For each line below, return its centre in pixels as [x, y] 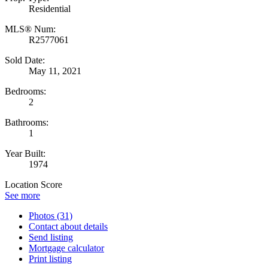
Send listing [51, 237]
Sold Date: [25, 60]
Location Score [33, 184]
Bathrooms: [27, 122]
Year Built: [25, 153]
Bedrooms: [25, 91]
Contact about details [68, 226]
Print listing [50, 258]
